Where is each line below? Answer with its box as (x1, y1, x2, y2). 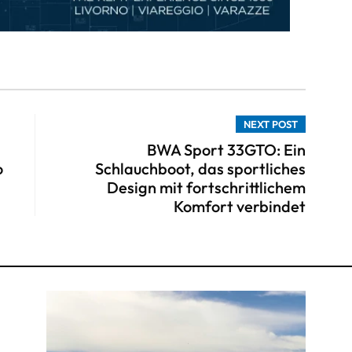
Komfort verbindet (174, 196, 306, 217)
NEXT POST (244, 118, 298, 131)
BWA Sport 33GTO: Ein (147, 140, 306, 160)
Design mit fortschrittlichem (107, 178, 306, 198)
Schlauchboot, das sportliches (95, 159, 306, 179)
